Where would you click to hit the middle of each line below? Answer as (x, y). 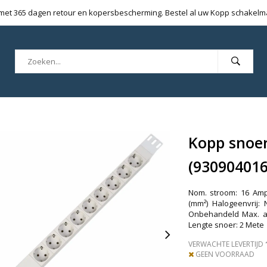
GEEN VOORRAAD (224, 254)
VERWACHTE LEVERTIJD (226, 244)
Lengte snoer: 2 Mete (226, 224)
